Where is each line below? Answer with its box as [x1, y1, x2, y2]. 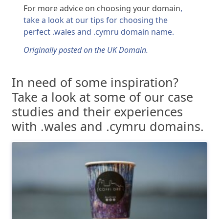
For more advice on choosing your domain [23, 3, 180, 14]
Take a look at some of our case [12, 88, 193, 106]
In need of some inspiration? [12, 74, 178, 91]
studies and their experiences [12, 103, 183, 120]
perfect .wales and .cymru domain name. [23, 26, 174, 38]
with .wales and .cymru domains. [12, 118, 204, 135]
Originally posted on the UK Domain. [23, 44, 148, 56]
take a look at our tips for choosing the [23, 15, 168, 26]
